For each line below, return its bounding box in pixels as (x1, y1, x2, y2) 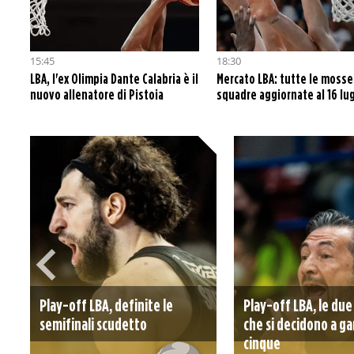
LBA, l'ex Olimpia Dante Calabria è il (29, 71, 198, 86)
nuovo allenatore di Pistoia (29, 87, 164, 102)
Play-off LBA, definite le (39, 296, 173, 314)
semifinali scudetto (39, 314, 147, 333)
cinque (243, 333, 281, 352)
